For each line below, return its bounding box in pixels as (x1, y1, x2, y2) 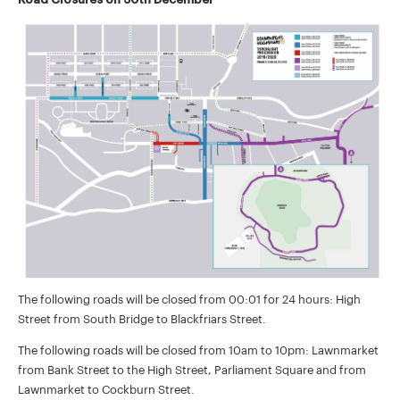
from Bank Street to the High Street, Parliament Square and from (18, 364, 366, 377)
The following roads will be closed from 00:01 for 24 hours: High (18, 294, 361, 306)
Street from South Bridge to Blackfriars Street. (18, 313, 266, 326)
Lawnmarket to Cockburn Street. (18, 384, 195, 396)
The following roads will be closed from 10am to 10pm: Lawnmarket (18, 345, 379, 357)
